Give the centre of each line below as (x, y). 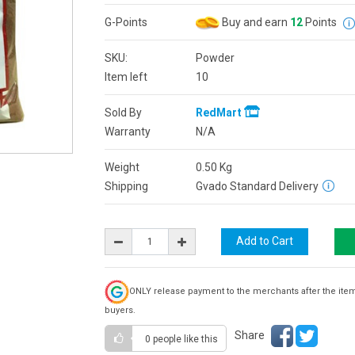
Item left (126, 76)
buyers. (120, 310)
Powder (215, 57)
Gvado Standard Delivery (257, 186)
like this (200, 339)
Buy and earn (254, 22)
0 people (164, 339)
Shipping (126, 186)
